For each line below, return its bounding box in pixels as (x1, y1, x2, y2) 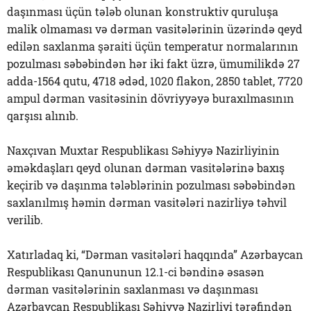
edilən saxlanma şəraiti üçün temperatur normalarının (7, 39, 299, 54)
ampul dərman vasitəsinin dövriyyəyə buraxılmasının (7, 91, 294, 106)
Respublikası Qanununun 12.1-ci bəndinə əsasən (7, 264, 264, 280)
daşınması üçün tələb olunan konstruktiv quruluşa (7, 4, 278, 19)
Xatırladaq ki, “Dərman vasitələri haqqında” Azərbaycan (7, 247, 303, 262)
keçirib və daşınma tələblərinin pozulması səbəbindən (7, 178, 296, 193)
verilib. (7, 212, 43, 228)
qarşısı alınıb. (7, 108, 78, 124)
